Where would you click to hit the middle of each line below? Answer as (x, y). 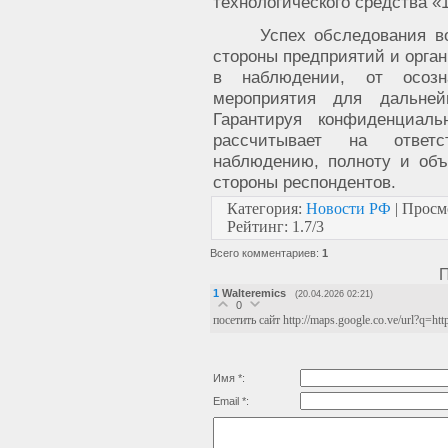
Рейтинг (255, 226)
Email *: (231, 401)
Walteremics (254, 293)
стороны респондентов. (304, 182)
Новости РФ (348, 208)
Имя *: (229, 378)
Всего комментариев (263, 253)
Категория (262, 208)
